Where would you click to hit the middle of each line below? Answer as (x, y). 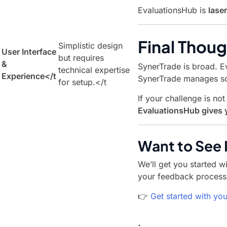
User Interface (29, 52)
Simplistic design (90, 46)
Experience (23, 76)
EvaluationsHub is (173, 10)
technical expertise (94, 70)
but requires (81, 58)
